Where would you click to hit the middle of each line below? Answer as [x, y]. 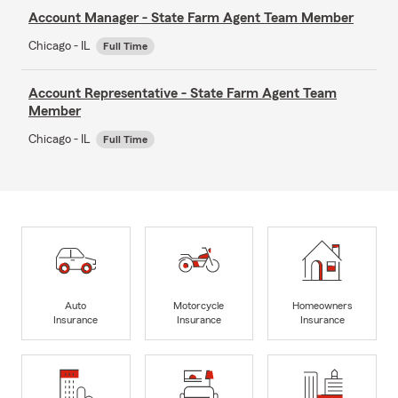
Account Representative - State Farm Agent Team [183, 93]
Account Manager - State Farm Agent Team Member [191, 17]
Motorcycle [199, 306]
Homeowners [322, 306]
